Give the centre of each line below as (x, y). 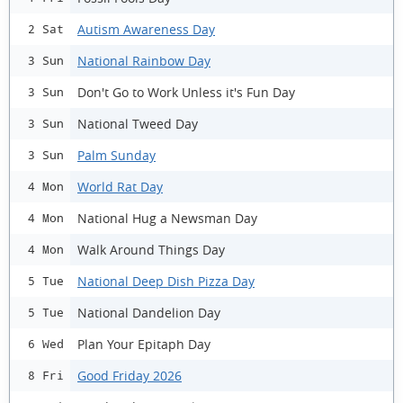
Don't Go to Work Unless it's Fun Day (186, 92)
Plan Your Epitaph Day (144, 344)
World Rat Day (120, 186)
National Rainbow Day (144, 60)
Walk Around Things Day (151, 249)
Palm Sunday (116, 155)
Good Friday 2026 (130, 375)
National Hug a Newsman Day (167, 218)
